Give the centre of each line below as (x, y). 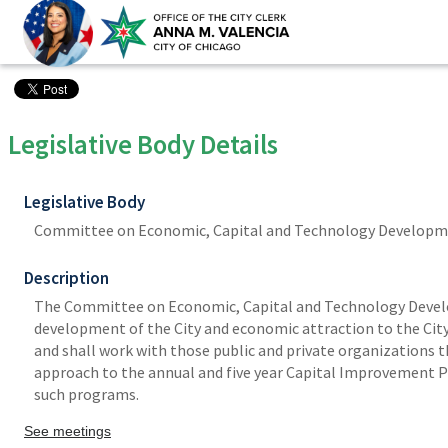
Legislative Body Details (143, 144)
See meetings (67, 430)
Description (66, 277)
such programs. (86, 393)
